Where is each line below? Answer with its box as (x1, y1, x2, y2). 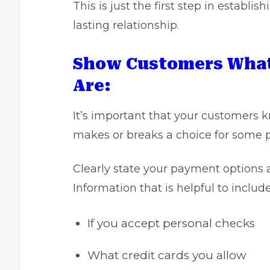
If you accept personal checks (87, 216, 255, 230)
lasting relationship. (73, 19, 179, 32)
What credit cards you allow (87, 248, 246, 262)
